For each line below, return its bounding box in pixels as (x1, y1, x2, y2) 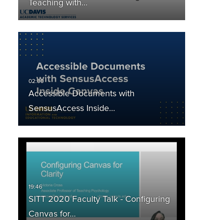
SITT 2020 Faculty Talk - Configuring (28, 195, 170, 204)
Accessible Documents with (28, 89, 135, 99)
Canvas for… (28, 210, 76, 219)
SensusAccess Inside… (28, 104, 115, 113)
